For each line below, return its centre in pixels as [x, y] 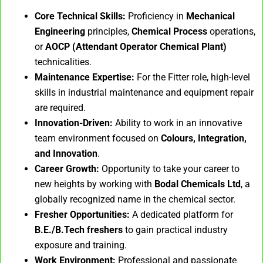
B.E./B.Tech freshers [79, 230]
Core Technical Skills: [80, 16]
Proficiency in [156, 16]
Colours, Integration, [204, 138]
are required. [60, 107]
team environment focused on [98, 138]
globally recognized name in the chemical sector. [135, 199]
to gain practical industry [175, 230]
